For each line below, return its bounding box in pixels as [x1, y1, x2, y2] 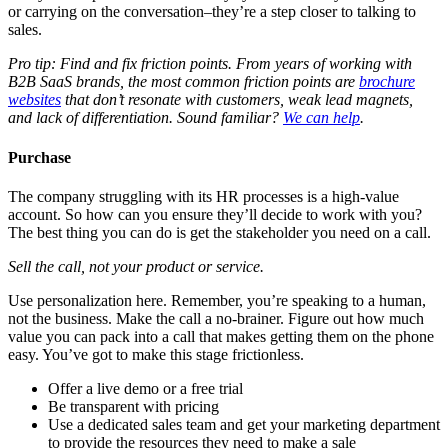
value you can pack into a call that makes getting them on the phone [8, 327, 434, 345]
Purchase [8, 148, 71, 166]
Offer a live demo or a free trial [48, 379, 243, 397]
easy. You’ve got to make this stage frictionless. [8, 345, 304, 363]
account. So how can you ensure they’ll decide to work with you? [8, 205, 422, 223]
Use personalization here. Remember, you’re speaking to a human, [8, 291, 426, 309]
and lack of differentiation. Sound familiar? [8, 109, 283, 127]
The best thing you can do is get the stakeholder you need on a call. [8, 223, 431, 241]
